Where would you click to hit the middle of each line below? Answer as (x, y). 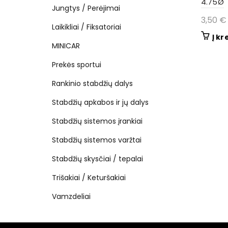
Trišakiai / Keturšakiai (89, 178)
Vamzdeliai (71, 196)
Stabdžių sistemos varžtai (97, 140)
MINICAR (66, 46)
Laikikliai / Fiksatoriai (87, 27)
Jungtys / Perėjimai (86, 8)
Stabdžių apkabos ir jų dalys (100, 102)
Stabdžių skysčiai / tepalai (97, 159)
